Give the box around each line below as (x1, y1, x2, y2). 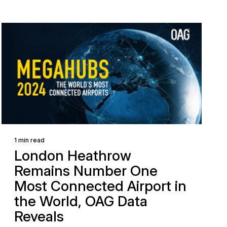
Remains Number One (14, 162, 158, 179)
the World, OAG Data (14, 193, 148, 210)
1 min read (14, 136, 45, 144)
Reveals (14, 208, 64, 225)
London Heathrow (14, 147, 132, 164)
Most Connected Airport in (14, 177, 187, 195)
